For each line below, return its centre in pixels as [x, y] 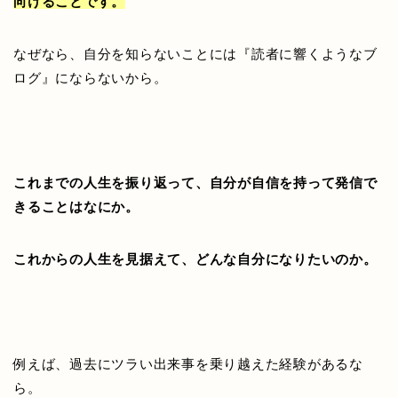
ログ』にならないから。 [91, 77]
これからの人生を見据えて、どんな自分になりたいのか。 [195, 259]
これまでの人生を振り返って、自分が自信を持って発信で [195, 182]
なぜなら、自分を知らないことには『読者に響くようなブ [195, 53]
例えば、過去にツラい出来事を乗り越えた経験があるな [188, 363]
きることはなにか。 [76, 206]
